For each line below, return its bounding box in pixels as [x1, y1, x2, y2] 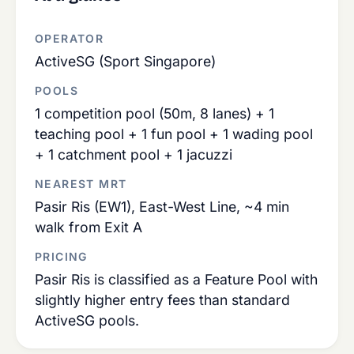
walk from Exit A [35, 219, 142, 235]
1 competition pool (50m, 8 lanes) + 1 [35, 105, 274, 122]
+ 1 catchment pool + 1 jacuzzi [35, 146, 232, 163]
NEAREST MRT [35, 177, 127, 190]
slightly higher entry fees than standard [35, 292, 290, 308]
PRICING [35, 250, 88, 263]
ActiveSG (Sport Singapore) [35, 53, 216, 70]
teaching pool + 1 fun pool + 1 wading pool [35, 126, 313, 142]
